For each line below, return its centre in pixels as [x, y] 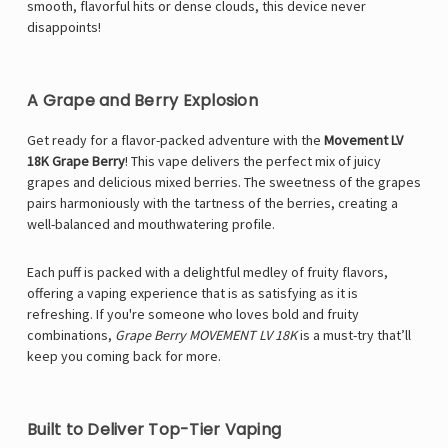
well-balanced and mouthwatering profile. [151, 224]
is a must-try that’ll [354, 335]
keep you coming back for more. [124, 356]
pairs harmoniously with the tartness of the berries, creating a [212, 203]
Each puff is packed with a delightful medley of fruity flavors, [207, 272]
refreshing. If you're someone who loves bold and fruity [193, 314]
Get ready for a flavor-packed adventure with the [175, 140]
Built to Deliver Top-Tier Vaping [154, 430]
